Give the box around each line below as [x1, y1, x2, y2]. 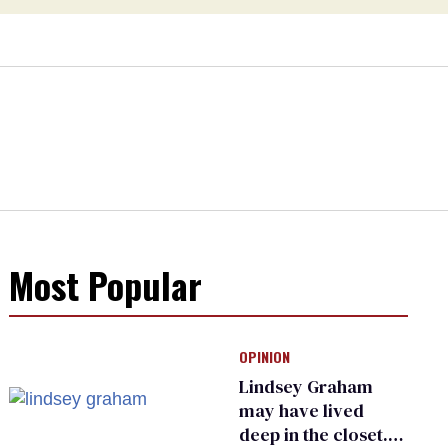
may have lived [239, 398, 365, 424]
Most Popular [9, 258, 203, 312]
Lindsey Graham [239, 374, 374, 400]
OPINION [239, 346, 291, 368]
